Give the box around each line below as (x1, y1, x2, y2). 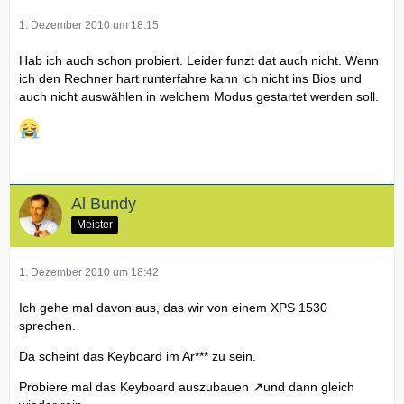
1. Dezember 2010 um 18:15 (19, 19, 159, 32)
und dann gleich (263, 380, 354, 395)
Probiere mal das (19, 380, 120, 395)
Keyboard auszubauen (120, 380, 249, 395)
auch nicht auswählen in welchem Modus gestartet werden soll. (19, 89, 379, 105)
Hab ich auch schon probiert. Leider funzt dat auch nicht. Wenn (19, 53, 379, 69)
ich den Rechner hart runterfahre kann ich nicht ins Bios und (19, 71, 362, 87)
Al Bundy (71, 195, 136, 214)
